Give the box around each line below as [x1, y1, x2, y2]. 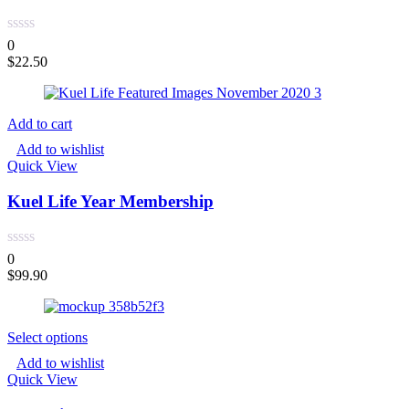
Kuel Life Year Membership [7, 192, 214, 212]
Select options [7, 329, 88, 345]
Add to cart [7, 116, 72, 132]
